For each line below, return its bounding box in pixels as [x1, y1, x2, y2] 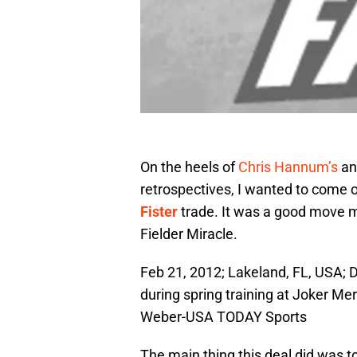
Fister [140, 203, 178, 221]
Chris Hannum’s [238, 159, 338, 176]
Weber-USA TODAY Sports [140, 308, 307, 326]
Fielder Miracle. [140, 226, 237, 243]
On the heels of [140, 159, 238, 176]
